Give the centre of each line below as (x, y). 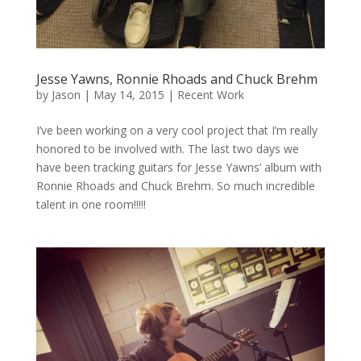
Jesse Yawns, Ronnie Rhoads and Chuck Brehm (176, 79)
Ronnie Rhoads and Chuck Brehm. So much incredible (175, 186)
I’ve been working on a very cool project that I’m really (176, 130)
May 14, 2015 (129, 95)
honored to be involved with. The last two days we (167, 149)
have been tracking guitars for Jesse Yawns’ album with (178, 167)
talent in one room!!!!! (91, 204)
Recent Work (210, 95)
